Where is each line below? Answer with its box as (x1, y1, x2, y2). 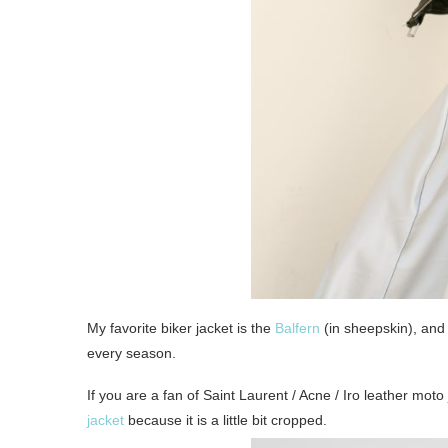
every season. (87, 345, 176, 362)
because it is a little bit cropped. (124, 412, 327, 429)
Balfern (275, 320, 320, 337)
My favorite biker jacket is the (87, 320, 275, 337)
